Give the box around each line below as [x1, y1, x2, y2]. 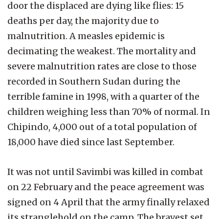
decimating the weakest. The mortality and [7, 45, 196, 57]
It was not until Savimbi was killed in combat [7, 166, 203, 177]
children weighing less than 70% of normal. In [7, 106, 210, 117]
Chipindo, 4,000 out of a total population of [7, 121, 197, 132]
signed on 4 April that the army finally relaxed [7, 196, 210, 208]
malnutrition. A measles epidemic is [7, 30, 165, 42]
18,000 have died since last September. [7, 136, 175, 148]
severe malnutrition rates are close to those [7, 60, 197, 72]
